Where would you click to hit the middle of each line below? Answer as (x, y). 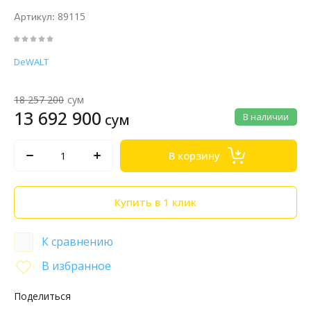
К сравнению (77, 242)
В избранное (76, 266)
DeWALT (31, 61)
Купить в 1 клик (155, 202)
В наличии (266, 116)
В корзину (195, 156)
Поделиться (42, 296)
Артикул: (34, 16)
